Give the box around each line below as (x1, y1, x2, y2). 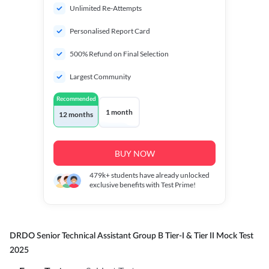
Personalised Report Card (70, 26, 150, 35)
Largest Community (70, 72, 131, 81)
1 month (106, 107, 133, 116)
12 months (59, 110, 93, 119)
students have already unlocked (110, 171, 210, 180)
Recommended (56, 96, 96, 102)
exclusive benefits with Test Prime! (89, 180, 196, 189)
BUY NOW (114, 148, 155, 159)
